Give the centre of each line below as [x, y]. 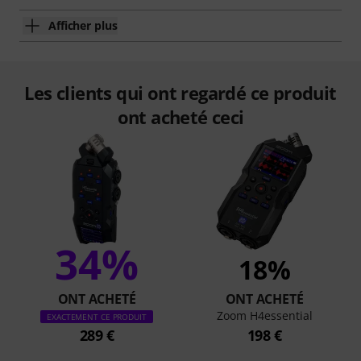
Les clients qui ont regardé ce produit [180, 92]
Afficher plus [83, 25]
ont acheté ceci [180, 116]
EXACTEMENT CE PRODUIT [97, 316]
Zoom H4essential [264, 315]
